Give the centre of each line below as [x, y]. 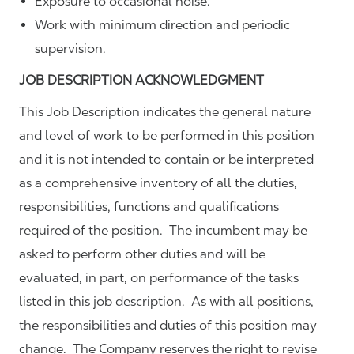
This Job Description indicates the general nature [165, 111]
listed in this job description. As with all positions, [166, 301]
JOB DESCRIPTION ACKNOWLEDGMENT [141, 80]
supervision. [70, 48]
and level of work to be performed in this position [167, 135]
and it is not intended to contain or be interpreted [166, 159]
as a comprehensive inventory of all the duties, [158, 183]
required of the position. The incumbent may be [163, 230]
